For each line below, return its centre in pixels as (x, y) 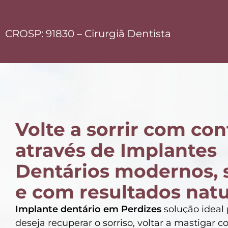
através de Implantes (116, 150)
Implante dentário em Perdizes (88, 209)
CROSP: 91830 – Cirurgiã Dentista (88, 34)
